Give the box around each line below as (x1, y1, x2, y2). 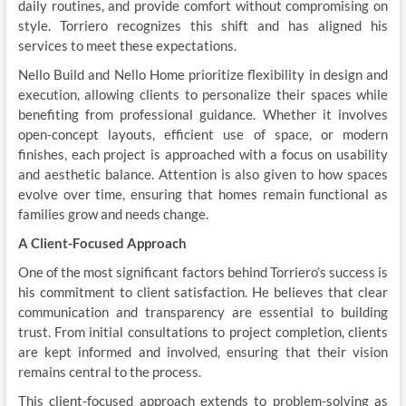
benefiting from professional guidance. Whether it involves (17, 106, 389, 122)
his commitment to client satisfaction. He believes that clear (17, 284, 389, 300)
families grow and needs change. (17, 206, 208, 222)
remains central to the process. (17, 363, 201, 380)
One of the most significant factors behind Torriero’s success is (17, 264, 389, 280)
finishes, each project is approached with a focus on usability (17, 146, 389, 162)
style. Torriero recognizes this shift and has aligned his (17, 17, 389, 34)
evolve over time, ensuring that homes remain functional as (17, 186, 389, 202)
